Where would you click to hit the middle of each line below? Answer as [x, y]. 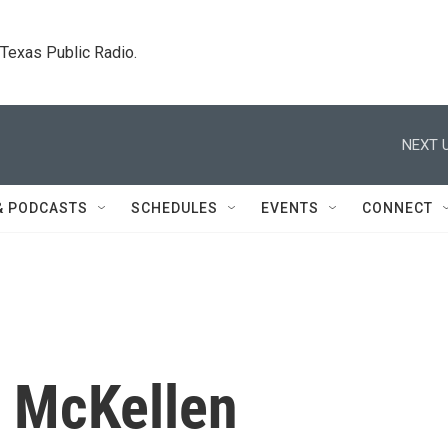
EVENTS [290, 208]
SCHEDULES [174, 208]
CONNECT [397, 208]
